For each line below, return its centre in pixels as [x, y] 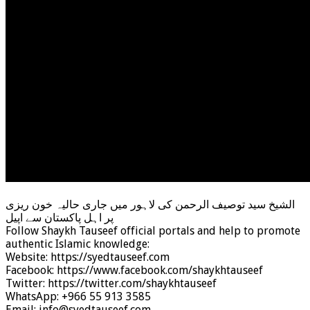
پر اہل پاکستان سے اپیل [60, 217]
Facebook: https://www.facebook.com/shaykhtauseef [134, 270]
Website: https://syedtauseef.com [88, 257]
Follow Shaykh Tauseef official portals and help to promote [153, 230]
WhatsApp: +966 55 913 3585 [78, 296]
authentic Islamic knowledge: [77, 244]
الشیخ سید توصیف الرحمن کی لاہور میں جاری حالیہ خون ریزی [150, 204]
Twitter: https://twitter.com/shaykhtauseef [111, 283]
